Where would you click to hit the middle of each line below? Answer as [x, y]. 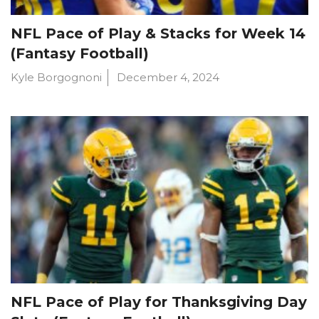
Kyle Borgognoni [56, 78]
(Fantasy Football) [80, 54]
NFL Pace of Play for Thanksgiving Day [159, 302]
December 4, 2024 [168, 78]
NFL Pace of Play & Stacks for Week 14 [158, 34]
